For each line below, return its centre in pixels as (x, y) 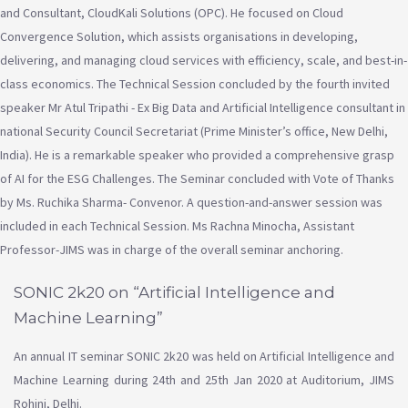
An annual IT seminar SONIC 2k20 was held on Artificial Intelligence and (204, 357)
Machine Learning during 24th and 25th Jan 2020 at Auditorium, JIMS (204, 380)
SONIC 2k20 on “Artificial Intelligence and (174, 293)
